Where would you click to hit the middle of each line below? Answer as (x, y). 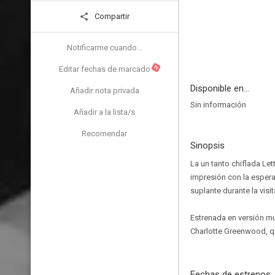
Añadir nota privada (104, 91)
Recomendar (104, 134)
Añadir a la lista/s (104, 112)
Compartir (111, 16)
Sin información (218, 105)
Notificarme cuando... (104, 48)
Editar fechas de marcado (104, 69)
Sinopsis (207, 145)
